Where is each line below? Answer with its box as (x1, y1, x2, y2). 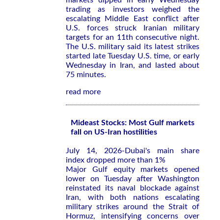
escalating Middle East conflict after (66, 15, 199, 23)
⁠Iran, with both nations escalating (66, 193, 199, 201)
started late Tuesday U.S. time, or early (66, 52, 199, 60)
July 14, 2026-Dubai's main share (66, 147, 199, 155)
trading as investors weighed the (66, 5, 199, 13)
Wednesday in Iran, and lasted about (66, 61, 199, 69)
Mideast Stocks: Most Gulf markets (71, 119, 194, 127)
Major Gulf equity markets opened (66, 165, 199, 173)
